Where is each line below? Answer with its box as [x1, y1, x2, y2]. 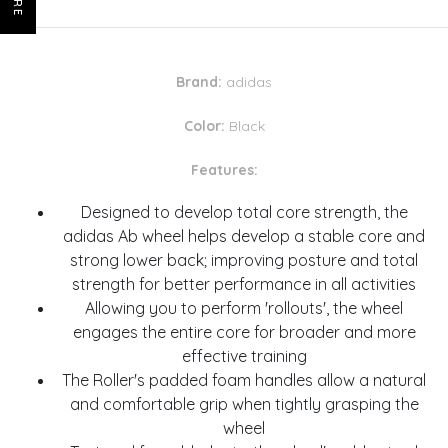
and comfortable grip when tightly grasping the [69, 394, 419, 415]
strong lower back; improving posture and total [70, 250, 418, 271]
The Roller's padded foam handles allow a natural [62, 370, 426, 391]
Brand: [176, 73, 222, 92]
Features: [190, 161, 258, 180]
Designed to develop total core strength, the [80, 202, 408, 223]
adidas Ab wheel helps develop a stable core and [63, 226, 425, 247]
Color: [183, 117, 225, 136]
